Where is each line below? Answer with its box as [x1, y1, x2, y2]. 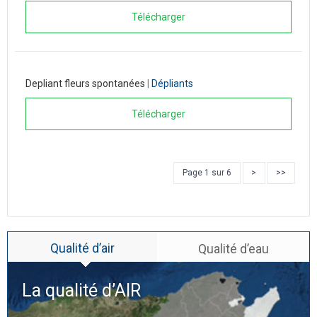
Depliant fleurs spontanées [25, 78, 147, 89]
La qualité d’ [22, 280, 115, 301]
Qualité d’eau [197, 241, 269, 256]
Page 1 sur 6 [183, 168, 231, 178]
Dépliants [151, 78, 193, 89]
